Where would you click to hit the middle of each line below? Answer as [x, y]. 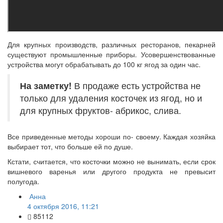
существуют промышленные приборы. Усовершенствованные [111, 54]
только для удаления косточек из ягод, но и [111, 98]
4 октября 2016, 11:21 [63, 206]
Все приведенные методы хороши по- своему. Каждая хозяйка [111, 136]
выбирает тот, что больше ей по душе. [70, 146]
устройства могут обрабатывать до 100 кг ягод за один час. [104, 64]
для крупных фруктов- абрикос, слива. [101, 110]
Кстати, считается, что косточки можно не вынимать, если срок [111, 161]
